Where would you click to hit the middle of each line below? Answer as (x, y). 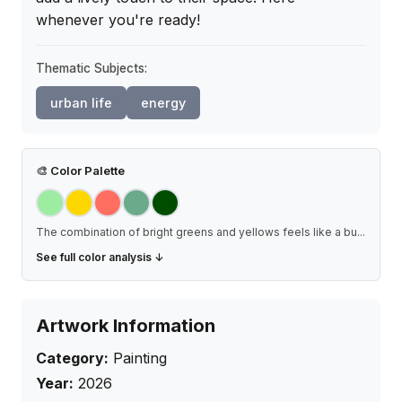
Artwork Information (126, 325)
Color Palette (86, 170)
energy (163, 102)
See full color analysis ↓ (100, 257)
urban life (81, 102)
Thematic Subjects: (92, 68)
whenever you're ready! (118, 19)
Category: (72, 358)
